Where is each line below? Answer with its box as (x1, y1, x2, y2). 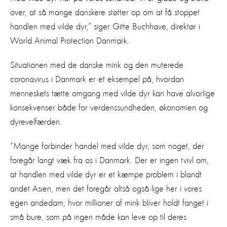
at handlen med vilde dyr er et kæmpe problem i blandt (10, 170, 202, 179)
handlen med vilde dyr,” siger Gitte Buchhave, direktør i (10, 22, 200, 31)
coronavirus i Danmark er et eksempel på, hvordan (10, 74, 184, 84)
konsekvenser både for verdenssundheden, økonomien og (10, 103, 208, 112)
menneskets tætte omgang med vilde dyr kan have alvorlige (10, 89, 215, 98)
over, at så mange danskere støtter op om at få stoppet (10, 8, 200, 17)
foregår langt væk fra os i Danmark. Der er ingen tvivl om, (10, 156, 209, 165)
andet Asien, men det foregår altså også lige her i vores (10, 184, 202, 194)
